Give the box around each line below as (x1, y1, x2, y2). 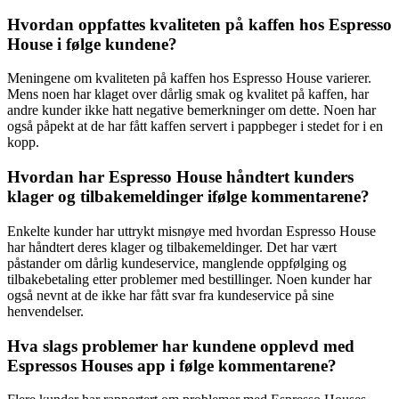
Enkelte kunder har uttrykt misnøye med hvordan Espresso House (7, 223, 376, 239)
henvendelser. (7, 303, 84, 319)
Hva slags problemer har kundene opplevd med (7, 336, 354, 355)
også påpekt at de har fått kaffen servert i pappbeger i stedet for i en (7, 118, 383, 134)
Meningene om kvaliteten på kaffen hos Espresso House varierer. (7, 70, 371, 86)
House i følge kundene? (7, 34, 177, 53)
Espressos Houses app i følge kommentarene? (7, 355, 337, 375)
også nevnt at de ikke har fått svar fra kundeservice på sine (7, 287, 334, 303)
